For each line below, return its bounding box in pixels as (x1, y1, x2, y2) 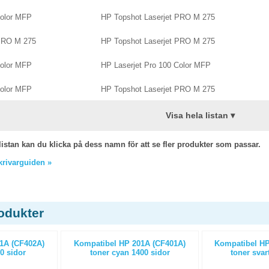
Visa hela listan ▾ (165, 110, 235, 120)
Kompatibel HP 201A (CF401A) (74, 239, 186, 248)
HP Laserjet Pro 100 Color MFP (101, 61, 211, 70)
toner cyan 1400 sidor (89, 248, 170, 257)
